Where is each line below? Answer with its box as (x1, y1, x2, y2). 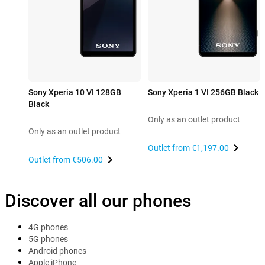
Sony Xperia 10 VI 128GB (28, 88, 121, 98)
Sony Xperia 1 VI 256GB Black (148, 88, 258, 98)
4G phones (28, 222, 68, 232)
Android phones (28, 246, 86, 256)
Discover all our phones (5, 190, 191, 212)
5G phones (28, 234, 68, 244)
